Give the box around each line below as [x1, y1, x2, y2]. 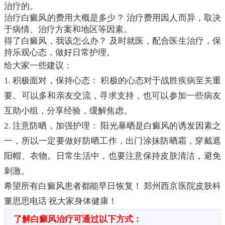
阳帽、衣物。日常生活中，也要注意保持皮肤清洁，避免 [4, 151, 221, 161]
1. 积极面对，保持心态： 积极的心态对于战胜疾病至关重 [4, 76, 221, 86]
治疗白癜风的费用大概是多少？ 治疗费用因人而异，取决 [4, 13, 221, 23]
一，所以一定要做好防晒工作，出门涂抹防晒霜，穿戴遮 [4, 136, 221, 146]
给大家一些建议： [4, 61, 72, 71]
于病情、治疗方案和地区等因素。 [4, 25, 132, 35]
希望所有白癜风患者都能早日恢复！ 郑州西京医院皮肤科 [4, 181, 221, 191]
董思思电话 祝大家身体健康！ [4, 196, 117, 206]
